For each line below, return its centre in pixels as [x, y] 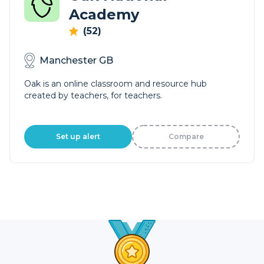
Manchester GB [76, 60]
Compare [186, 136]
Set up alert [78, 136]
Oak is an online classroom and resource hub [115, 84]
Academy [104, 14]
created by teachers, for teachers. [93, 95]
